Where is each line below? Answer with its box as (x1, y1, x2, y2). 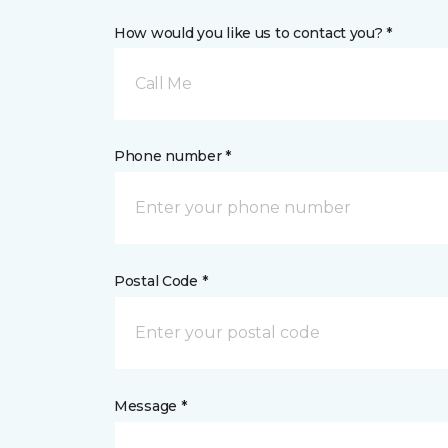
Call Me (135, 74, 192, 93)
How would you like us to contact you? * (114, 24, 393, 42)
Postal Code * (114, 272, 208, 290)
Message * (114, 397, 187, 415)
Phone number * (114, 147, 232, 165)
